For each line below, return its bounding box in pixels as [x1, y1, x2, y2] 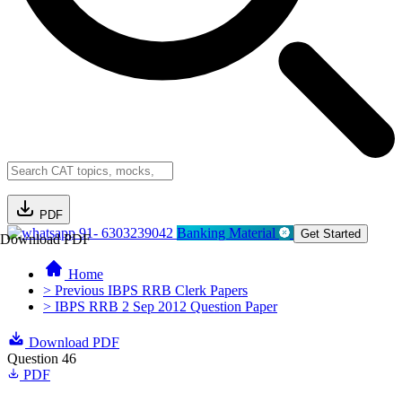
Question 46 [7, 351, 76, 366]
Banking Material [177, 225, 279, 240]
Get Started [301, 227, 361, 240]
